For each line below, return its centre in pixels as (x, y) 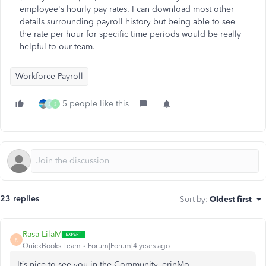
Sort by (193, 199)
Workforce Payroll (49, 76)
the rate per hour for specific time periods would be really (130, 34)
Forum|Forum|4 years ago (129, 246)
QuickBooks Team (52, 246)
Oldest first (231, 199)
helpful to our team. (58, 47)
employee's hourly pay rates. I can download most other (127, 9)
